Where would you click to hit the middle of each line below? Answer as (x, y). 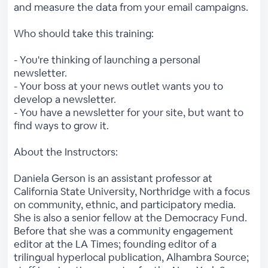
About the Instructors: (66, 152)
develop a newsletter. (65, 99)
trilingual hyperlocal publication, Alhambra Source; (132, 257)
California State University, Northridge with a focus (132, 191)
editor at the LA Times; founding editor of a (115, 244)
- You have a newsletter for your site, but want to (129, 112)
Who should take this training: (84, 33)
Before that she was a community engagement (124, 231)
